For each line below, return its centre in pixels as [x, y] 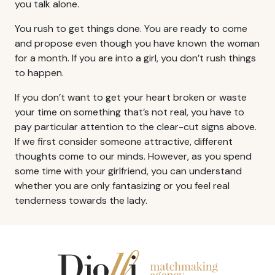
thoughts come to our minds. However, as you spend [133, 156]
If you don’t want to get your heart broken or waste [131, 97]
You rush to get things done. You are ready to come [131, 28]
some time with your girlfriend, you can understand [128, 171]
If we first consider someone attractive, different [124, 141]
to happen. [39, 72]
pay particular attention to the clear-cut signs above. [136, 126]
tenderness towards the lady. [81, 200]
